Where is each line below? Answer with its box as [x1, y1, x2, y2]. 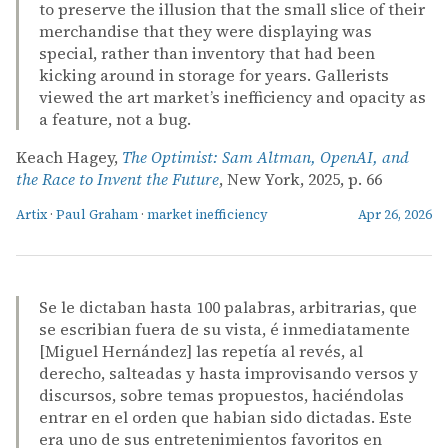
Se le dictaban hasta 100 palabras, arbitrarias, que [39, 295, 417, 318]
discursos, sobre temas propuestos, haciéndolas [39, 383, 404, 406]
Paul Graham [56, 205, 138, 223]
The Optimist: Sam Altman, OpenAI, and [122, 145, 409, 168]
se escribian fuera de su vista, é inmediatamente [39, 317, 410, 340]
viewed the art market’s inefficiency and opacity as [39, 85, 426, 108]
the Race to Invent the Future [16, 167, 219, 190]
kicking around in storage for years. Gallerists [39, 63, 389, 86]
